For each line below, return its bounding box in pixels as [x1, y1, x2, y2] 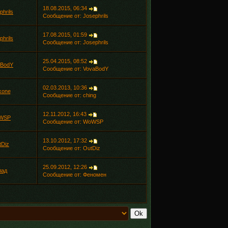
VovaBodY [82, 66, 108, 72]
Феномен [82, 172, 106, 178]
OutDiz [82, 145, 100, 151]
